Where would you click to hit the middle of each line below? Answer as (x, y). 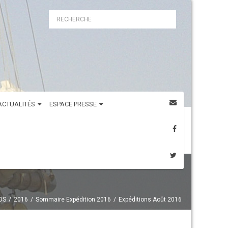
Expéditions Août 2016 (150, 199)
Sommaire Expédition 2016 (73, 199)
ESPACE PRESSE (73, 104)
